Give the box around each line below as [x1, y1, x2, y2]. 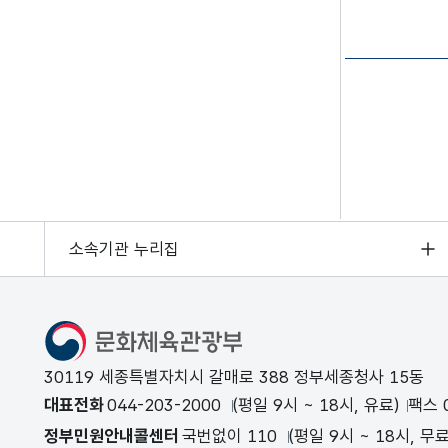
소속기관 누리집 [69, 238, 179, 259]
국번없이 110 [182, 426, 277, 446]
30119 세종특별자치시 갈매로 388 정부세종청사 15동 [44, 367, 424, 387]
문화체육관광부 [43, 318, 148, 338]
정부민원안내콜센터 [44, 426, 179, 446]
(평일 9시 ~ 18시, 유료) [233, 395, 399, 415]
